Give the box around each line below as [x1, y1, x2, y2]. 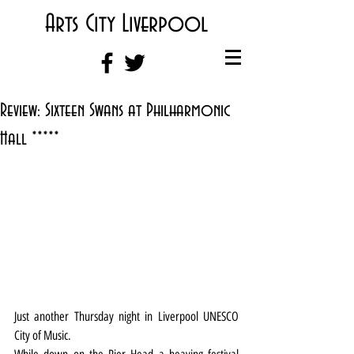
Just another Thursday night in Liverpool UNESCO [14, 308, 239, 324]
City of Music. [14, 327, 71, 343]
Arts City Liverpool [45, 10, 208, 38]
